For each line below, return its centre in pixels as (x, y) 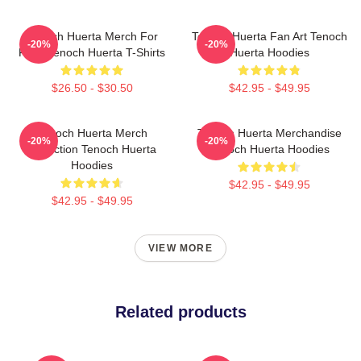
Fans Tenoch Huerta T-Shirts (92, 52)
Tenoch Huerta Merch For (92, 36)
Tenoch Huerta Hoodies (269, 149)
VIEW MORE (180, 248)
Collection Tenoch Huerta (92, 149)
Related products (180, 312)
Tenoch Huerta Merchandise (269, 133)
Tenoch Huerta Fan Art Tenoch (269, 36)
